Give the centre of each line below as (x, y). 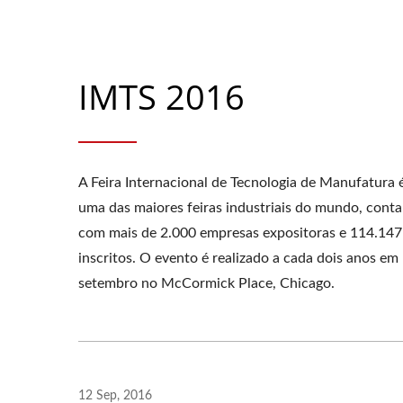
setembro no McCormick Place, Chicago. (206, 283)
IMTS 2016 (161, 96)
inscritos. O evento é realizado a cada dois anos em (238, 258)
